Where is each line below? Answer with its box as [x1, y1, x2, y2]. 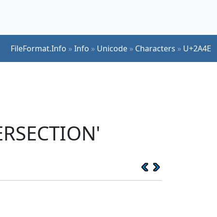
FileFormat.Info [11, 43, 66, 54]
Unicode [97, 43, 127, 54]
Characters [135, 43, 175, 54]
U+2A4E [183, 43, 211, 54]
